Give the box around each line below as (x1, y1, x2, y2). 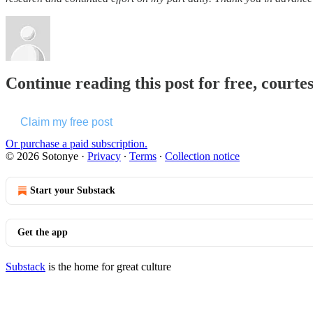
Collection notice (165, 150, 240, 163)
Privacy (87, 150, 121, 163)
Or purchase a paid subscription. (6, 138, 147, 150)
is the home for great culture (45, 261, 171, 273)
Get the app (17, 227, 68, 238)
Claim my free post (20, 116, 112, 129)
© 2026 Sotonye (6, 150, 78, 163)
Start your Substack (30, 185, 115, 196)
